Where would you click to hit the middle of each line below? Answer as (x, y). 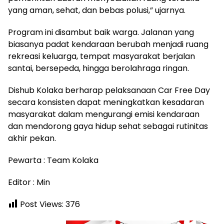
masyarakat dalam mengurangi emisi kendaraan (104, 114)
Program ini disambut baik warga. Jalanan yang (101, 32)
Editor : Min (29, 182)
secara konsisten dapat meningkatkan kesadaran (106, 102)
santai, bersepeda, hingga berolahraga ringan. (98, 68)
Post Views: (42, 204)
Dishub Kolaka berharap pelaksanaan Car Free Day (109, 90)
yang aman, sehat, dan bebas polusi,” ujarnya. (97, 10)
